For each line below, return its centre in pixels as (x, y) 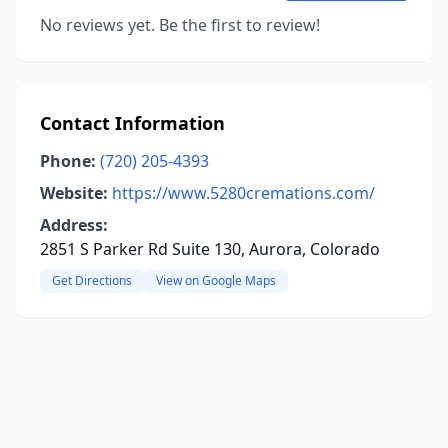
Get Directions (92, 280)
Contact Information (132, 123)
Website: (74, 193)
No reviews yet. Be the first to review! (180, 25)
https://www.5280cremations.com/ (243, 193)
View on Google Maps (216, 280)
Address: (74, 225)
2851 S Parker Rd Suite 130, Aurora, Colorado (210, 249)
